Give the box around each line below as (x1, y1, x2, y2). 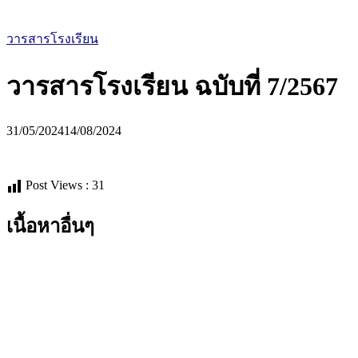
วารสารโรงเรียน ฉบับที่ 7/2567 (6, 72, 338, 101)
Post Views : (26, 177, 89, 192)
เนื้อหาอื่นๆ (6, 215, 94, 237)
